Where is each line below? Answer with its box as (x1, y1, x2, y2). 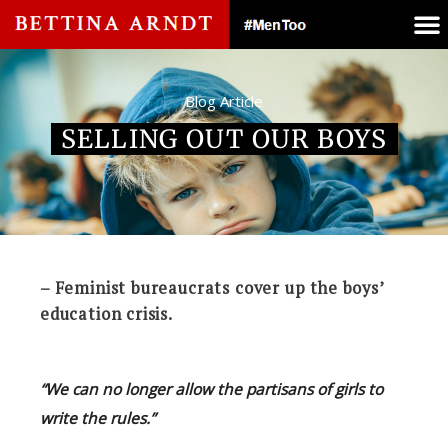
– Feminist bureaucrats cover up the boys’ (40, 276, 384, 299)
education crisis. (40, 302, 173, 325)
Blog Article (185, 90, 263, 111)
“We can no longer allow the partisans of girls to (40, 377, 383, 400)
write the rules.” (40, 406, 155, 429)
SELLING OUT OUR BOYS (60, 122, 388, 155)
